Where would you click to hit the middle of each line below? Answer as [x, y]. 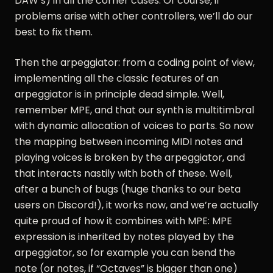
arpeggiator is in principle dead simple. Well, [119, 94]
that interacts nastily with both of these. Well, [123, 173]
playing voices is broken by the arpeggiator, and [130, 157]
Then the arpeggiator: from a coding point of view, [135, 62]
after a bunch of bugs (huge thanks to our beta [128, 189]
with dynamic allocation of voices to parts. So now [134, 126]
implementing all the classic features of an [117, 78]
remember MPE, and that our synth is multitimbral [134, 110]
